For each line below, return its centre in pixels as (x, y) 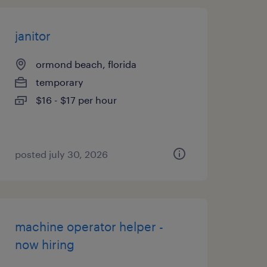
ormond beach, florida (86, 64)
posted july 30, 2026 (61, 154)
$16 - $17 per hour (76, 100)
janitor (32, 36)
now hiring (44, 244)
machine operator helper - (89, 226)
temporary (59, 82)
